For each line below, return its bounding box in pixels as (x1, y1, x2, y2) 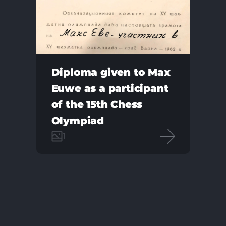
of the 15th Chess (51, 98, 143, 110)
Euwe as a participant (51, 82, 168, 94)
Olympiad (51, 115, 104, 127)
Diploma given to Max (51, 66, 171, 78)
